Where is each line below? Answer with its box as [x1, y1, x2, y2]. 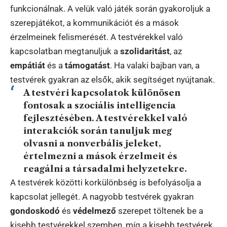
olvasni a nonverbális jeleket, [23, 138, 161, 148]
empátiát [10, 60, 45, 70]
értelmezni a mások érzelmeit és [23, 150, 177, 161]
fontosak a [23, 100, 74, 110]
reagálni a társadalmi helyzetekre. [23, 163, 187, 174]
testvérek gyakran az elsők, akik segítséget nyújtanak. [10, 74, 215, 85]
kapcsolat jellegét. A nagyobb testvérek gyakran [10, 191, 194, 202]
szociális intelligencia [74, 100, 176, 110]
